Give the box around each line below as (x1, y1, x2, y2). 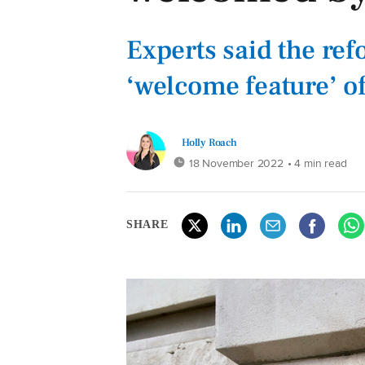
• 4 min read (287, 154, 347, 171)
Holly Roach (182, 135, 237, 149)
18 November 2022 (189, 154, 284, 171)
